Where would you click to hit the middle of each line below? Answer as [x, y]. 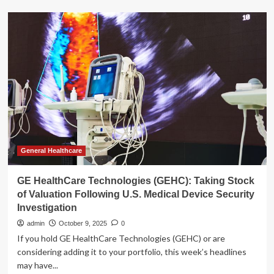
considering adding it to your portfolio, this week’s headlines [131, 252]
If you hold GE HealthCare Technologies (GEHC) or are [121, 238]
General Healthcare [51, 150]
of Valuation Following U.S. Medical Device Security [135, 194]
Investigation [47, 208]
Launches [69, 139]
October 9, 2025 [83, 223]
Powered [69, 116]
